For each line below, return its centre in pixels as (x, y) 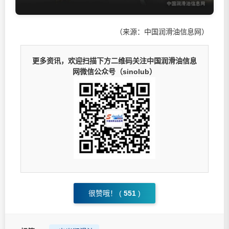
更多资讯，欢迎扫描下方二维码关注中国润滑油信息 (114, 61)
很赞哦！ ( (105, 193)
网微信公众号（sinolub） (114, 71)
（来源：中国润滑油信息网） (162, 31)
